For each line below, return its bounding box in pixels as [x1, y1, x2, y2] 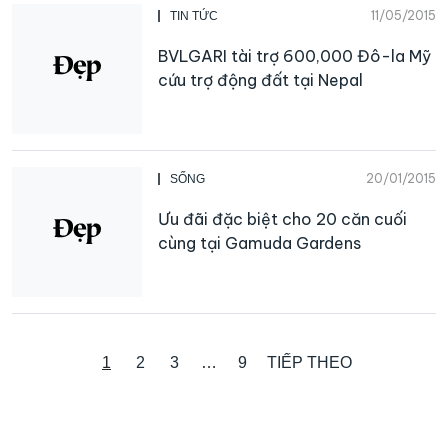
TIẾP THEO [266, 353, 352, 371]
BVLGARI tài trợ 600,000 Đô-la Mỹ [158, 45, 431, 66]
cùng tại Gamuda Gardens [158, 232, 361, 253]
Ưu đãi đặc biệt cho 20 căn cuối [158, 208, 407, 229]
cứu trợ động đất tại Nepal [158, 69, 363, 90]
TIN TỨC [170, 8, 218, 23]
